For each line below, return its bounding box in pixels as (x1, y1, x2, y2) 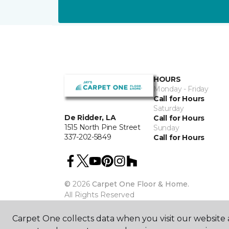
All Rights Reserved (64, 190, 134, 199)
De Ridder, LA (64, 113, 116, 123)
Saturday (153, 104, 184, 113)
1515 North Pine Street (64, 123, 141, 132)
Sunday (153, 123, 179, 132)
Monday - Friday (153, 84, 209, 94)
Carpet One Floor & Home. (92, 179, 189, 189)
